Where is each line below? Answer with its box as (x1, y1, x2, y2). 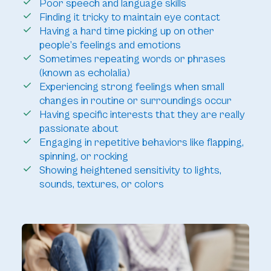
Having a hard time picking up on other (39, 25, 214, 38)
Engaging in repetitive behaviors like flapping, (39, 136, 244, 149)
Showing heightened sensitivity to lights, (39, 164, 221, 177)
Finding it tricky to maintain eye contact (39, 11, 220, 24)
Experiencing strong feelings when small (39, 80, 224, 94)
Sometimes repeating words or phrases (39, 53, 226, 66)
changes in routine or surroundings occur (39, 94, 232, 108)
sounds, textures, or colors (39, 178, 164, 191)
